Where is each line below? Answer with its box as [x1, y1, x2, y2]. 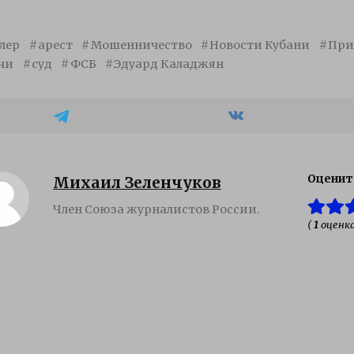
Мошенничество [90, 37, 192, 52]
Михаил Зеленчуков [53, 172, 221, 192]
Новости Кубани [209, 37, 311, 52]
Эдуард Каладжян [114, 56, 224, 71]
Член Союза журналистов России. [53, 201, 260, 217]
